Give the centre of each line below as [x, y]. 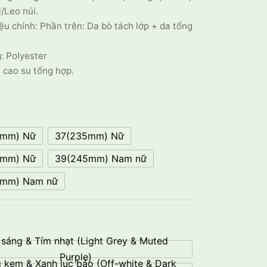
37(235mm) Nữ [89, 136]
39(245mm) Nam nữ [101, 158]
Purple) [76, 257]
